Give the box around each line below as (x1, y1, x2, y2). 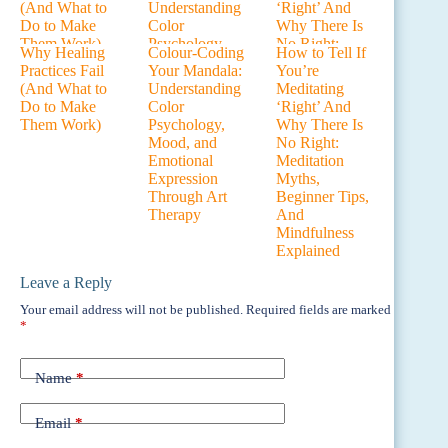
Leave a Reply (20, 274, 112, 292)
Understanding (148, 79, 242, 97)
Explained (276, 241, 341, 259)
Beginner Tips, (276, 187, 370, 205)
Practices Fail (20, 61, 104, 79)
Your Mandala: (148, 61, 243, 79)
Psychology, (148, 115, 226, 133)
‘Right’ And (276, 97, 352, 115)
